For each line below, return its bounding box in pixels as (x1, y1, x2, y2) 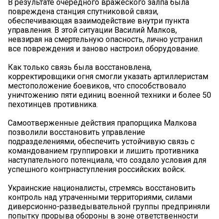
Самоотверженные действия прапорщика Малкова (8, 118, 197, 128)
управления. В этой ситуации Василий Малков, (8, 25, 177, 35)
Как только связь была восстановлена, (8, 63, 152, 72)
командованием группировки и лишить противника (8, 146, 198, 156)
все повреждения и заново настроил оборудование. (8, 44, 199, 54)
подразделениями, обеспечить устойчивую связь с (8, 137, 195, 147)
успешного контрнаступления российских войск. (8, 165, 186, 175)
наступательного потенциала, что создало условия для (8, 155, 206, 165)
